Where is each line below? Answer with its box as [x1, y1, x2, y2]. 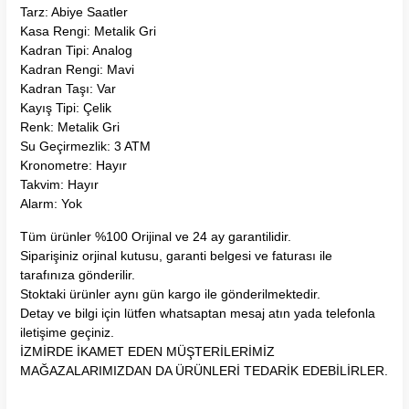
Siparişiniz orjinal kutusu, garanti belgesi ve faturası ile [20, 247, 332, 263]
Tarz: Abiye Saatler [20, 4, 128, 19]
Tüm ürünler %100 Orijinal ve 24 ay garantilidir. [20, 228, 291, 244]
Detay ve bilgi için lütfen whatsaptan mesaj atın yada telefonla [20, 305, 375, 320]
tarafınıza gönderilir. [20, 267, 135, 282]
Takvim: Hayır [20, 176, 99, 192]
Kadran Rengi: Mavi [20, 61, 134, 77]
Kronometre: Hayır [20, 157, 127, 173]
